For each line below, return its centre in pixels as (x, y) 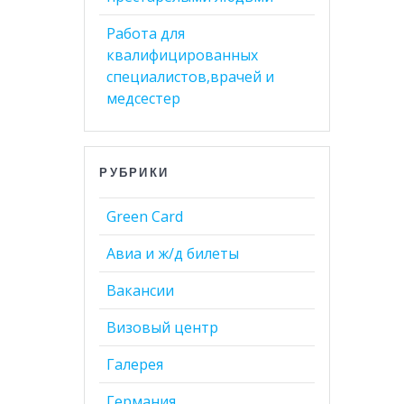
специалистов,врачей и (191, 76)
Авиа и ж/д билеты (173, 253)
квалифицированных (183, 55)
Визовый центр (163, 327)
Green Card (145, 216)
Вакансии (141, 290)
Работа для (146, 33)
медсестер (144, 98)
